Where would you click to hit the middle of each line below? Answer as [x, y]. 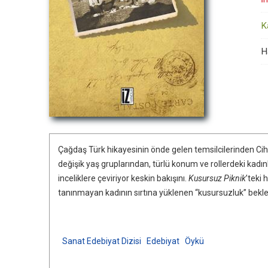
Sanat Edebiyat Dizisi [102, 241]
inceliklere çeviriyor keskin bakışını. [123, 178]
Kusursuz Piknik [217, 178]
